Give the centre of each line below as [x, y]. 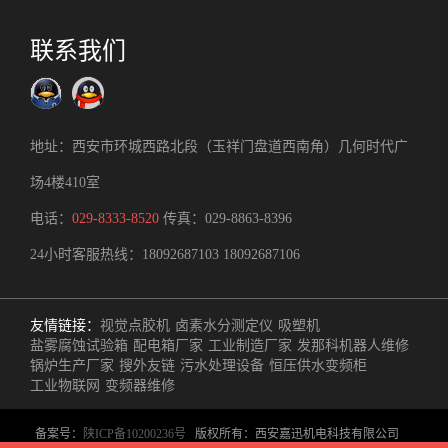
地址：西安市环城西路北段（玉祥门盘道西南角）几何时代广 [219, 146]
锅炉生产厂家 [72, 365]
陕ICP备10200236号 [134, 433]
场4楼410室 [65, 182]
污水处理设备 [222, 365]
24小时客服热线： [86, 254]
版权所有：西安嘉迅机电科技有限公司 [299, 433]
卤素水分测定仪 [224, 325]
